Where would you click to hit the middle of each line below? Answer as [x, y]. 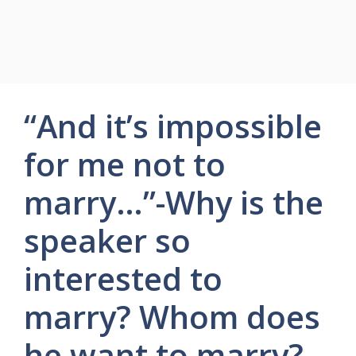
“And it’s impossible [173, 126]
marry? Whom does [172, 317]
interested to [123, 279]
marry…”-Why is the [174, 202]
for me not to [125, 164]
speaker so [107, 240]
